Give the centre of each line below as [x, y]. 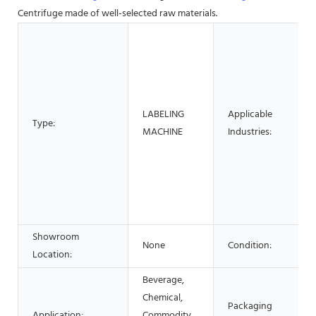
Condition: [250, 245]
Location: [52, 255]
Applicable [250, 114]
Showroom [56, 237]
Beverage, [163, 280]
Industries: [250, 132]
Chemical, [163, 298]
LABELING [163, 114]
